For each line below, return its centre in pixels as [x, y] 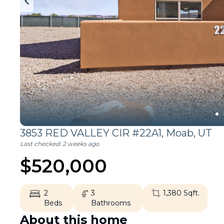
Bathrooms [111, 203]
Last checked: [41, 144]
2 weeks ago [81, 144]
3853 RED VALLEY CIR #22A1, [93, 133]
